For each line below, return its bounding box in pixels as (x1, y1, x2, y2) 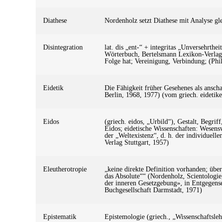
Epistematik (43, 213, 76, 221)
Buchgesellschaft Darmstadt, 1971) (105, 186, 202, 194)
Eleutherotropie (43, 165, 87, 173)
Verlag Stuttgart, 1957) (105, 138, 169, 146)
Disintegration (43, 43, 83, 51)
